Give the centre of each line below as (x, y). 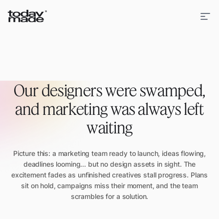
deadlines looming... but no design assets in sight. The (109, 164)
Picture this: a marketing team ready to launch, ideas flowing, (109, 153)
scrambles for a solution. (109, 196)
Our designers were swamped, (109, 90)
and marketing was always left (109, 109)
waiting (109, 127)
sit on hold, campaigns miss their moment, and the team (109, 186)
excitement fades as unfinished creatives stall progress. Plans (109, 175)
